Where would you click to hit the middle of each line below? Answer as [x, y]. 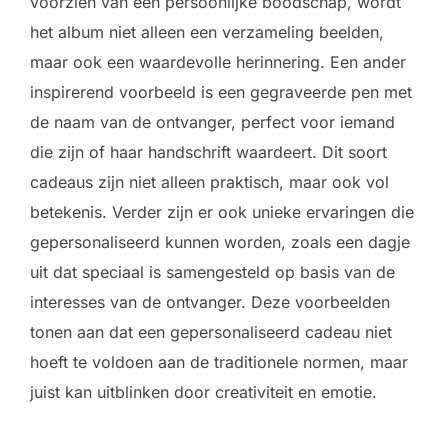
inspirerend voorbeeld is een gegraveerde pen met [221, 92]
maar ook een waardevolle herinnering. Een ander [218, 62]
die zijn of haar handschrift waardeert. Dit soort [208, 152]
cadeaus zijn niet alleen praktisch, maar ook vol [209, 182]
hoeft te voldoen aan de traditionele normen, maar [219, 362]
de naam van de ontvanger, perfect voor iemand [212, 122]
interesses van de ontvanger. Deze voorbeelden [210, 302]
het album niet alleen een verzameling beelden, [207, 32]
